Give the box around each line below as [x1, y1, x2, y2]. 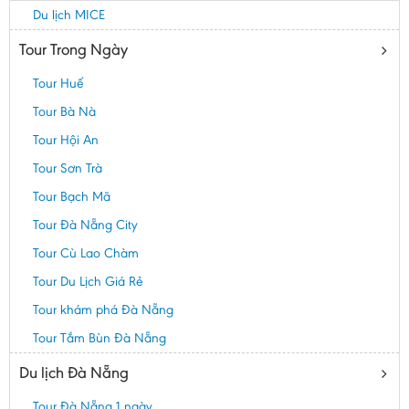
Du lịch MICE [33, 6, 105, 24]
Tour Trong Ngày [19, 39, 128, 60]
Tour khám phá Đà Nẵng [33, 301, 173, 319]
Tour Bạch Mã [33, 188, 110, 205]
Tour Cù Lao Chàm [33, 245, 139, 262]
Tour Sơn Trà [33, 160, 102, 177]
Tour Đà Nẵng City [33, 216, 138, 234]
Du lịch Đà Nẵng [19, 362, 129, 383]
